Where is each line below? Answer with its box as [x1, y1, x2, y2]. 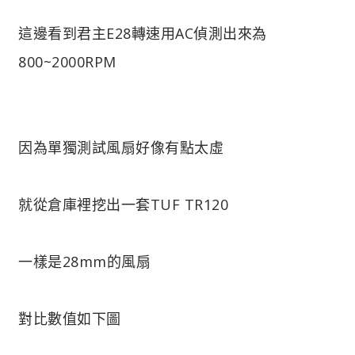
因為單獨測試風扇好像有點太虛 [18, 137, 223, 157]
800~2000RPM [18, 52, 116, 71]
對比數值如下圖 [18, 308, 121, 328]
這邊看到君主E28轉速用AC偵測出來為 [18, 23, 267, 43]
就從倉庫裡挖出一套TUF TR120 [18, 194, 228, 214]
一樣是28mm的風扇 [18, 251, 151, 271]
